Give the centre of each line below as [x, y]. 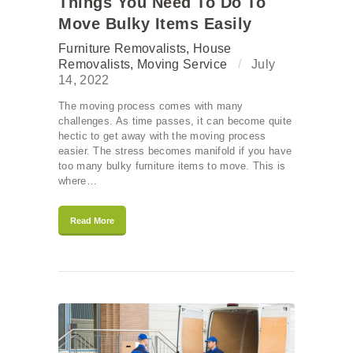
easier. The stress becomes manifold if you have [175, 151]
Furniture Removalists [123, 49]
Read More [92, 221]
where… [78, 181]
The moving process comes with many [151, 106]
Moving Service [182, 65]
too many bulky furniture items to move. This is [172, 166]
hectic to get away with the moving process [162, 136]
